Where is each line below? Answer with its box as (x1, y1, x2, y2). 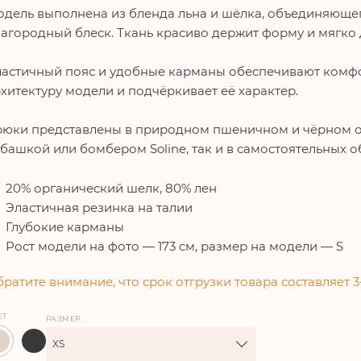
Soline (150, 141, 186, 156)
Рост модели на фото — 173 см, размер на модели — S (6, 239, 343, 254)
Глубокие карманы (6, 219, 124, 234)
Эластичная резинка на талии (6, 200, 193, 215)
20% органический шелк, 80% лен (6, 180, 217, 196)
